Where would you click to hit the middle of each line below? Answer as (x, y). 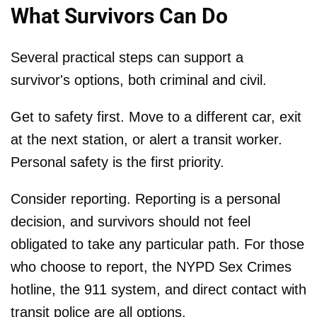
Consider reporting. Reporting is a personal (145, 199)
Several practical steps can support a (127, 58)
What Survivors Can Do (119, 16)
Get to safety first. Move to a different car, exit (156, 117)
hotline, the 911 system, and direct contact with (158, 290)
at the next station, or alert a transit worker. (146, 140)
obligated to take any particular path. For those (157, 244)
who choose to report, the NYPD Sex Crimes (151, 267)
